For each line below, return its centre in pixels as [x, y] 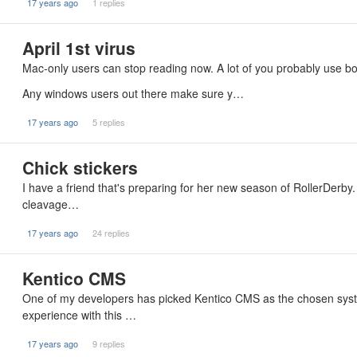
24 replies [111, 233]
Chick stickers [80, 167]
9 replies [108, 343]
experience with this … [79, 315]
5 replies [108, 122]
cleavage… [51, 204]
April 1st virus [79, 48]
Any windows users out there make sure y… [133, 93]
